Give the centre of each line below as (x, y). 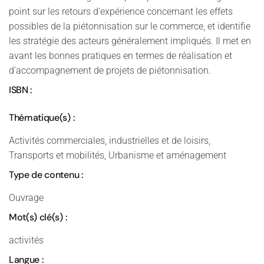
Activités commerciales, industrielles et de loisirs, (110, 141)
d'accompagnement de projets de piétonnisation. (110, 70)
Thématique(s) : (42, 118)
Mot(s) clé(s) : (38, 217)
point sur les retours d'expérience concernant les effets (121, 11)
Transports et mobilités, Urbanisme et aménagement (118, 155)
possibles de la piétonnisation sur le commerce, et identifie (130, 26)
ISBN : (21, 90)
